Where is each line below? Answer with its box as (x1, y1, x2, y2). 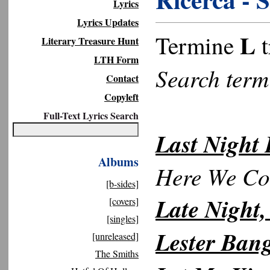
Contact (106, 71, 139, 85)
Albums (98, 153, 139, 171)
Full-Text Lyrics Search (43, 108, 139, 122)
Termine (155, 30, 240, 61)
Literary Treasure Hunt (42, 34, 139, 48)
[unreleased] (92, 230, 139, 242)
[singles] (107, 212, 139, 225)
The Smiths (95, 247, 139, 260)
